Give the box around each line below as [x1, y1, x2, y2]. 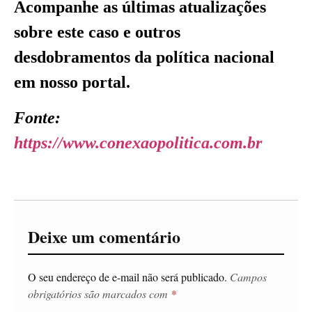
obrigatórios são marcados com [28, 286, 171, 301]
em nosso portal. [14, 73, 130, 92]
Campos [230, 269, 267, 284]
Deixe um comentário [28, 224, 180, 249]
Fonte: [14, 108, 61, 127]
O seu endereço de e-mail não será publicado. [28, 269, 227, 284]
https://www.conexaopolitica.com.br [14, 133, 262, 152]
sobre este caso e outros [14, 23, 180, 42]
